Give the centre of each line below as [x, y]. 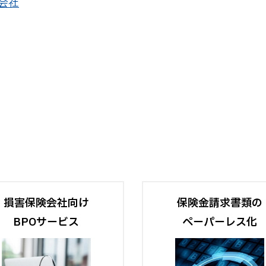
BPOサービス [46, 223]
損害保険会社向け [46, 204]
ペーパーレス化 [220, 223]
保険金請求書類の [220, 204]
